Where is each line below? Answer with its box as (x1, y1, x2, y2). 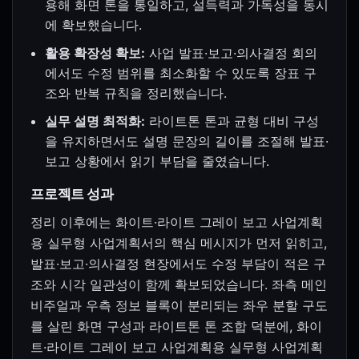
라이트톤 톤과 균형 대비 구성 (145, 113, 319, 130)
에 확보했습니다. (45, 17, 142, 34)
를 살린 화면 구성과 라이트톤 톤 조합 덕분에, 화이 (30, 318, 322, 335)
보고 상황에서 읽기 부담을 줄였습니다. (45, 153, 269, 170)
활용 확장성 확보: (45, 45, 145, 62)
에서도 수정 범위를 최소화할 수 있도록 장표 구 (45, 65, 317, 82)
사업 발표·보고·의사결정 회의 (145, 45, 317, 62)
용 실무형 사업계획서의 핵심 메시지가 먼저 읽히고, (30, 235, 327, 252)
